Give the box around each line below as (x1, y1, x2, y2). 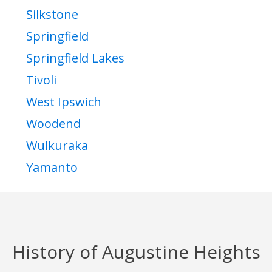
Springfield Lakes (26, 50, 124, 67)
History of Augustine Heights (12, 239, 260, 265)
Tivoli (26, 72, 56, 89)
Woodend (26, 115, 81, 132)
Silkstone (26, 6, 78, 23)
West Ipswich (26, 93, 101, 110)
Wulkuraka (26, 137, 88, 154)
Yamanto (26, 159, 78, 176)
